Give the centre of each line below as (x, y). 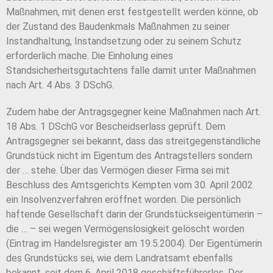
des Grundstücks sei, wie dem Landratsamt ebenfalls (119, 258)
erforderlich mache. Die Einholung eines (90, 56)
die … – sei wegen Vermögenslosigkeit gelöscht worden (125, 229)
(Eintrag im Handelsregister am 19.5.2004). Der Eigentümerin (134, 244)
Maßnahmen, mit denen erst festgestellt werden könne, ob (132, 12)
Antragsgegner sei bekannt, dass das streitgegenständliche (133, 141)
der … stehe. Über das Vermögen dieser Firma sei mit (118, 171)
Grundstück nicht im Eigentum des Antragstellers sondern (129, 156)
